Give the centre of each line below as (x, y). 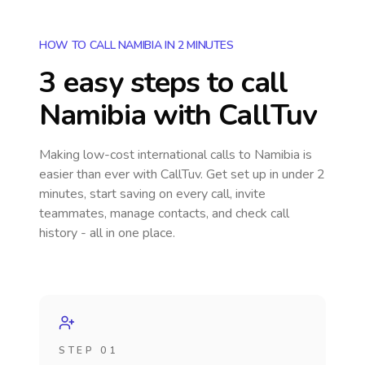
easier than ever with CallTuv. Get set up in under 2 (182, 174)
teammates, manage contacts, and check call (164, 213)
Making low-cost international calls (139, 155)
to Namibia (269, 155)
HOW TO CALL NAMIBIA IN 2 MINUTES (136, 45)
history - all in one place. (107, 233)
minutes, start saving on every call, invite (152, 194)
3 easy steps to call (164, 83)
